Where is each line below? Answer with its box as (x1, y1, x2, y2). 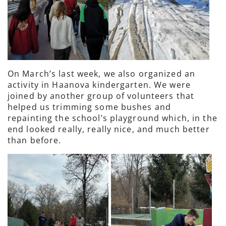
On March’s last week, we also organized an (8, 68, 196, 79)
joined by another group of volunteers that (8, 90, 195, 101)
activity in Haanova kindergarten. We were (8, 79, 191, 90)
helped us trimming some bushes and (8, 101, 172, 112)
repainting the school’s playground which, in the (8, 112, 217, 124)
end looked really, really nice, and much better (8, 124, 210, 135)
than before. (8, 135, 62, 146)
